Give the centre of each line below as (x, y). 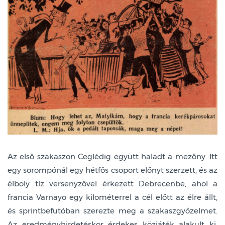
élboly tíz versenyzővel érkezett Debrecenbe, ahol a (113, 183)
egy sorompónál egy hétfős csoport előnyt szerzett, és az (113, 170)
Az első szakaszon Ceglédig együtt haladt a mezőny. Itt (113, 156)
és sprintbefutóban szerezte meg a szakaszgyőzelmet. (113, 210)
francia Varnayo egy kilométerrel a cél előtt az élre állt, (113, 197)
